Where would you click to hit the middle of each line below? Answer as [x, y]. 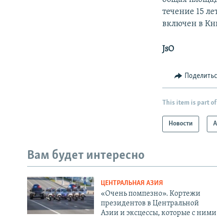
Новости [181, 124]
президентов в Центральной [150, 203]
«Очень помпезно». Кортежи [150, 194]
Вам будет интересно [86, 156]
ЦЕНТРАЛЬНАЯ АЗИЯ [132, 183]
